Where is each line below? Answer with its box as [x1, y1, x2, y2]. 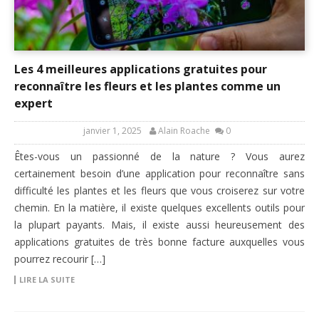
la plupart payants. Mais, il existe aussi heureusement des [14, 218, 305, 232]
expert [14, 95, 53, 112]
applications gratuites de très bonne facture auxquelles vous [14, 235, 305, 249]
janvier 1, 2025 [83, 125, 142, 137]
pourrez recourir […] [14, 252, 105, 266]
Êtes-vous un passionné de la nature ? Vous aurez [14, 150, 305, 164]
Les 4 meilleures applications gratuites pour [14, 61, 267, 78]
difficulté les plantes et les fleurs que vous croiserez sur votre [14, 184, 305, 198]
